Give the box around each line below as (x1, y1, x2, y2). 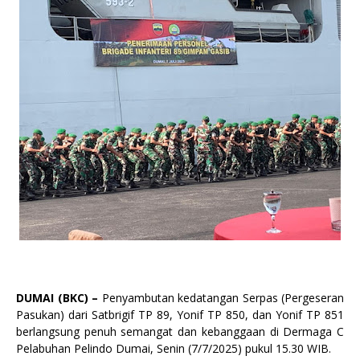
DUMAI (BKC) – (16, 290, 98, 305)
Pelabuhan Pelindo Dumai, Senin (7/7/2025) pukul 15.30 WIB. (16, 341, 331, 356)
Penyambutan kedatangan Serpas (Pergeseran (98, 290, 344, 305)
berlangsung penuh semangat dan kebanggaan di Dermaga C (16, 324, 344, 339)
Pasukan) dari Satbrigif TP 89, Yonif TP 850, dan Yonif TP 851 (16, 307, 344, 322)
